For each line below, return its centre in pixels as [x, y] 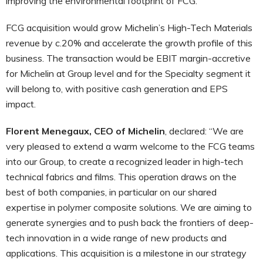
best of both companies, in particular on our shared [111, 192]
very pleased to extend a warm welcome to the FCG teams [130, 146]
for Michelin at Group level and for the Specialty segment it [128, 73]
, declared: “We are [204, 131]
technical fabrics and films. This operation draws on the [121, 176]
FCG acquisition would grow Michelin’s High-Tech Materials [129, 27]
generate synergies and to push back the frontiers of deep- [130, 222]
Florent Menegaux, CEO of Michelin [85, 131]
